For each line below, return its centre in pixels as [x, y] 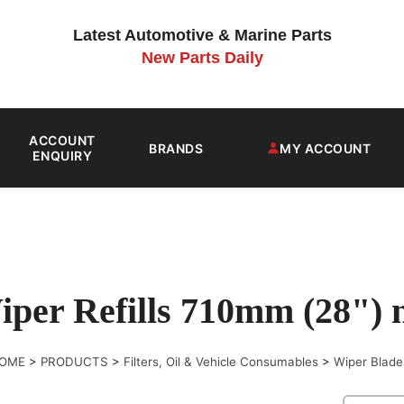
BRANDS [176, 148]
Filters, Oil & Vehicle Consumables [221, 362]
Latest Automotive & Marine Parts [202, 35]
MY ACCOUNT [325, 148]
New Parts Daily [202, 58]
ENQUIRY [62, 156]
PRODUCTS [75, 362]
